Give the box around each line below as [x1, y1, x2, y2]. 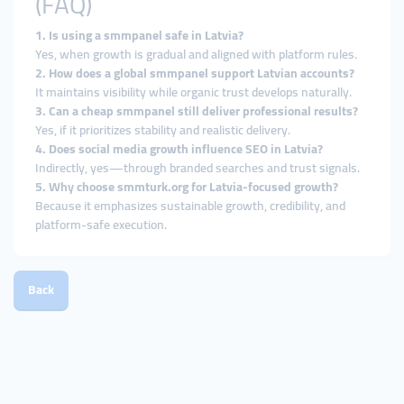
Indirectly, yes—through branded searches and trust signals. [35, 156, 360, 179]
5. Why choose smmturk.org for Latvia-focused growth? [35, 175, 338, 198]
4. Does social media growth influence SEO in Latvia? [35, 137, 323, 161]
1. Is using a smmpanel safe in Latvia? [35, 23, 243, 47]
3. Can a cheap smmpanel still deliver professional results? [35, 99, 358, 123]
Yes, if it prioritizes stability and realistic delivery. [35, 118, 290, 142]
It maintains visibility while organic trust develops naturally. [35, 80, 352, 104]
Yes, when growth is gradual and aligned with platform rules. [35, 42, 357, 66]
